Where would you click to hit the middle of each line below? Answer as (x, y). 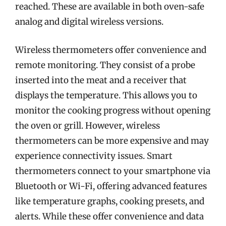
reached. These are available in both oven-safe (110, 7)
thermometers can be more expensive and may (112, 140)
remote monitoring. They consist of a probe (105, 65)
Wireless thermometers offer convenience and (111, 50)
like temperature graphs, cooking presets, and (110, 201)
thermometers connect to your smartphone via (113, 171)
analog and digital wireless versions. (89, 22)
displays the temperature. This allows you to (106, 95)
